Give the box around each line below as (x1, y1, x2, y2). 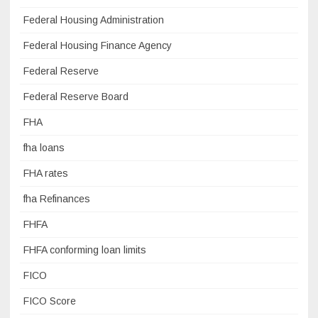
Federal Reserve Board (23, 91, 128, 102)
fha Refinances (23, 193, 90, 204)
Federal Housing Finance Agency (23, 40, 172, 51)
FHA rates (23, 168, 68, 179)
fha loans (23, 142, 65, 153)
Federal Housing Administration (23, 14, 164, 26)
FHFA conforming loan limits (23, 244, 146, 256)
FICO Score (23, 295, 76, 307)
